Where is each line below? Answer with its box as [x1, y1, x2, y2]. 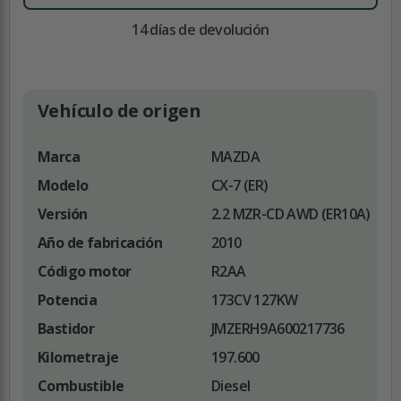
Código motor [38, 261, 132, 282]
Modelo [38, 175, 89, 196]
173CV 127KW [211, 290, 298, 311]
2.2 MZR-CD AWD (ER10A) [211, 204, 371, 225]
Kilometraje [38, 347, 119, 368]
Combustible [38, 376, 124, 397]
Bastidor [38, 319, 95, 339]
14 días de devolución [132, 20, 269, 40]
